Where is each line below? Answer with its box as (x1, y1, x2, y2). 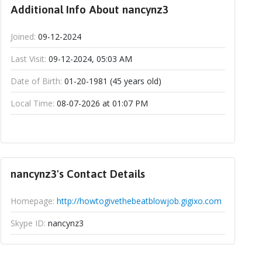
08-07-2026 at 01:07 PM (54, 98, 148, 109)
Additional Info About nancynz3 (10, 3, 168, 16)
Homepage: (10, 195, 54, 207)
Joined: (10, 31, 36, 43)
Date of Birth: (10, 75, 62, 87)
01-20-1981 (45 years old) (61, 75, 161, 87)
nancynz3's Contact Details (10, 167, 145, 181)
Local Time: (10, 98, 54, 109)
